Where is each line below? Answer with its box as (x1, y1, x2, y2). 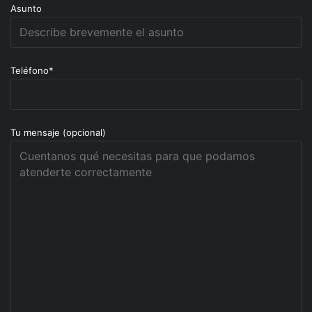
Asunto (10, 3, 42, 14)
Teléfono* (10, 65, 54, 76)
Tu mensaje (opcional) (10, 127, 106, 138)
